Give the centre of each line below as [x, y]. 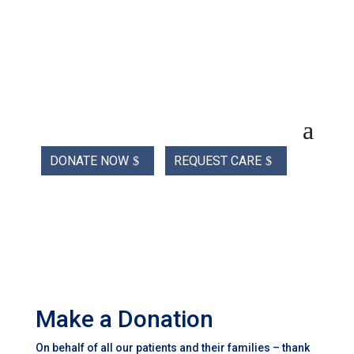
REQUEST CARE [218, 160]
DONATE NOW [89, 160]
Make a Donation [124, 318]
